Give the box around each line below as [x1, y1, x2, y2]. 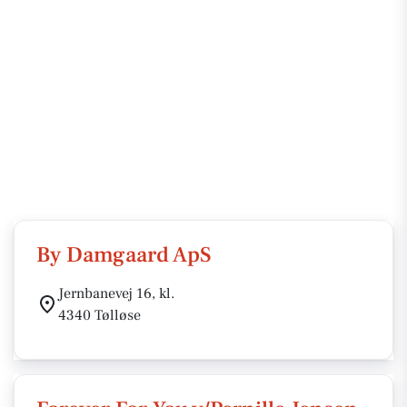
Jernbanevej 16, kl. [58, 284, 174, 303]
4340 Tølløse [58, 306, 141, 324]
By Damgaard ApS [36, 241, 212, 269]
